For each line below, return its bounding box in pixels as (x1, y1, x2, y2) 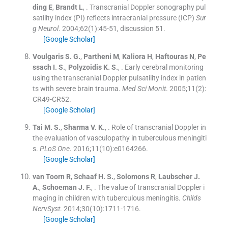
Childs (182, 193, 201, 202)
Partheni (83, 52, 111, 61)
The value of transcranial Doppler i (97, 183, 205, 191)
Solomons (116, 172, 149, 181)
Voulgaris (32, 52, 64, 61)
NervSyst (32, 204, 60, 213)
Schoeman (42, 183, 77, 191)
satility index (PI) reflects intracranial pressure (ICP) (32, 13, 194, 22)
